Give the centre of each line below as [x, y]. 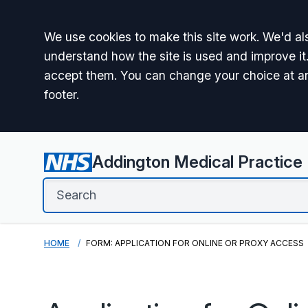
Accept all [92, 41]
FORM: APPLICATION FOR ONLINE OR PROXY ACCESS [195, 243]
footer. [62, 95]
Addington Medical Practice [197, 162]
